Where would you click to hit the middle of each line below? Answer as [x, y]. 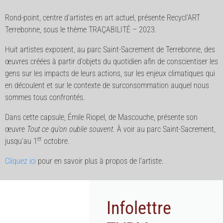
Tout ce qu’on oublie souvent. [70, 129]
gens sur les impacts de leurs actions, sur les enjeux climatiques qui [110, 73]
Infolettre [139, 208]
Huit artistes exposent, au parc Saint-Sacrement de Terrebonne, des [110, 50]
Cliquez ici [20, 161]
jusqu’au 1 [21, 141]
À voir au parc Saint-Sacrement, [165, 129]
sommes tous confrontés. [45, 97]
